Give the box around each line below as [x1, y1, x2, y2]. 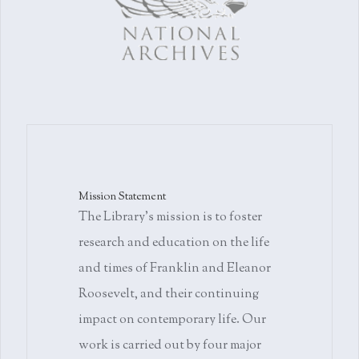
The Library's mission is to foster [79, 208, 262, 227]
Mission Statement [79, 189, 166, 205]
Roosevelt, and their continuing [79, 285, 259, 304]
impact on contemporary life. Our [79, 311, 266, 329]
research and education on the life [79, 234, 269, 252]
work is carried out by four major [79, 337, 261, 355]
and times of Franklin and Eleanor [79, 260, 271, 278]
